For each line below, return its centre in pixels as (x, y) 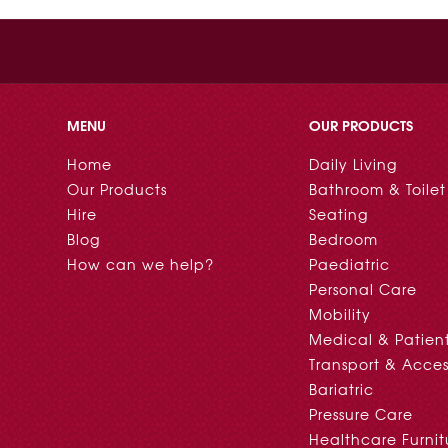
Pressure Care (361, 414)
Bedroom (344, 239)
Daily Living (353, 164)
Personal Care (363, 289)
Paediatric (350, 264)
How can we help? (141, 264)
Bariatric (342, 389)
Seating (339, 214)
